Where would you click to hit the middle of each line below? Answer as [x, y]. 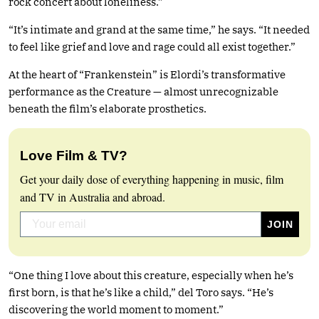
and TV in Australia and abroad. [93, 197]
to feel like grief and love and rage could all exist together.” [152, 46]
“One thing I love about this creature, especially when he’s [151, 275]
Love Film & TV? [74, 155]
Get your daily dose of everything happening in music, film [152, 179]
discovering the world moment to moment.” [116, 309]
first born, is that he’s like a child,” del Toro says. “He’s [141, 292]
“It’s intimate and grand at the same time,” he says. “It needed [159, 29]
